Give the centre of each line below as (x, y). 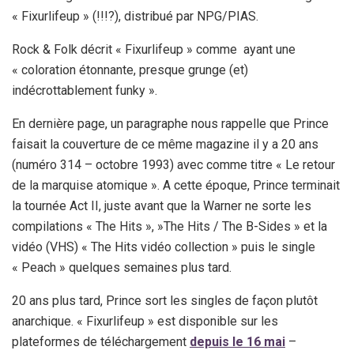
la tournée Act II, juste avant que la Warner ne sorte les (162, 205)
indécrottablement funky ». (85, 90)
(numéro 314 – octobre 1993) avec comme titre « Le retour (173, 164)
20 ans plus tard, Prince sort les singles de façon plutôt (165, 300)
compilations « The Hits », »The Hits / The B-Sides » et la (169, 226)
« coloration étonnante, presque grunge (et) (130, 70)
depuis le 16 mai (237, 341)
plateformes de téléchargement (101, 341)
